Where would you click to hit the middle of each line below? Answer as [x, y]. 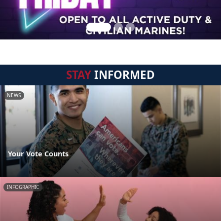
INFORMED [123, 75]
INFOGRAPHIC [23, 187]
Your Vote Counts [38, 154]
